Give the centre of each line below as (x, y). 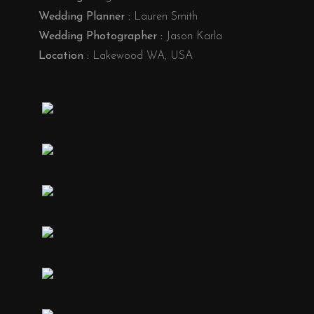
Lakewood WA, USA (141, 56)
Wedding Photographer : (101, 37)
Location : (64, 56)
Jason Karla (192, 37)
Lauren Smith (164, 17)
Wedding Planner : (84, 17)
